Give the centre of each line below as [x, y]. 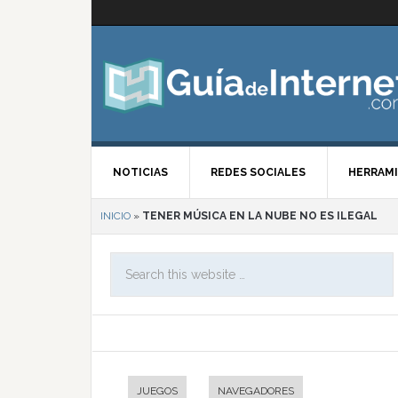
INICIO [115, 216]
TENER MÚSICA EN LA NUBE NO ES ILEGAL [260, 216]
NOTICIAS [140, 172]
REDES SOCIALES [258, 172]
